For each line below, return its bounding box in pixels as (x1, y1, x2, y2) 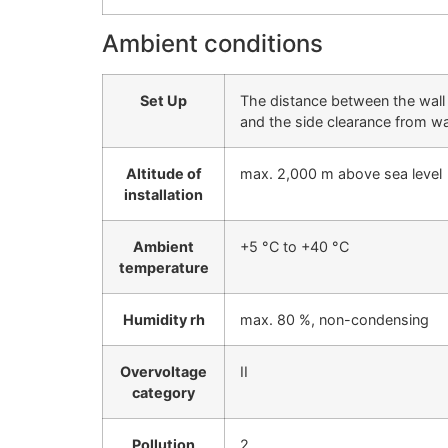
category (132, 384, 195, 402)
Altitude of (125, 165, 202, 183)
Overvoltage (120, 363, 207, 381)
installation (124, 186, 203, 204)
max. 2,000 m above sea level (240, 165, 442, 183)
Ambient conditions (102, 29, 323, 59)
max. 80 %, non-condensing (240, 311, 429, 329)
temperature (118, 259, 209, 277)
